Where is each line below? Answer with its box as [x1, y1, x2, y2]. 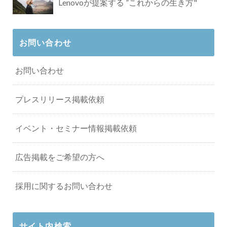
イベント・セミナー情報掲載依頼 [15, 123, 137, 133]
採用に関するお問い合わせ [15, 180, 112, 191]
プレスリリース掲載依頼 [15, 94, 104, 104]
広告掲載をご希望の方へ [15, 152, 104, 162]
